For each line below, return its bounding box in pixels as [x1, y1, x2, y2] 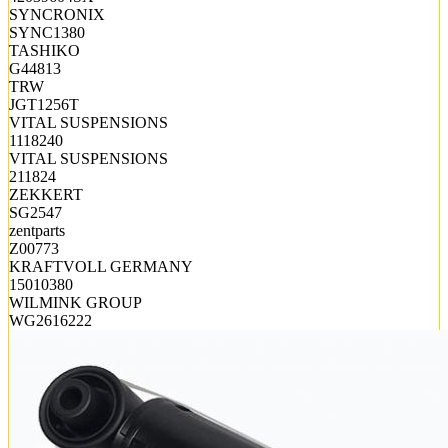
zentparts [9, 221, 65, 239]
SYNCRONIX [9, 5, 105, 23]
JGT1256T [9, 95, 79, 113]
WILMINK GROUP [9, 293, 142, 311]
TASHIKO [9, 41, 80, 59]
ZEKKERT [9, 185, 83, 203]
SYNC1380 [9, 23, 85, 41]
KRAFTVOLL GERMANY [9, 257, 193, 275]
